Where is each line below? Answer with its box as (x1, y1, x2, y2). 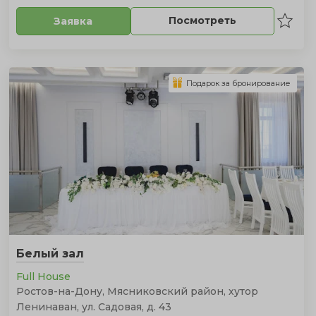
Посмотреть (168, 14, 236, 27)
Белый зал (16, 246, 84, 260)
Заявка (54, 14, 93, 28)
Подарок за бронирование (186, 78, 291, 88)
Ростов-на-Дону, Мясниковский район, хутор (16, 284, 258, 298)
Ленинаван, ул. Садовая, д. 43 (16, 300, 171, 313)
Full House (16, 269, 71, 283)
